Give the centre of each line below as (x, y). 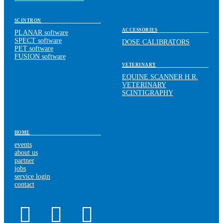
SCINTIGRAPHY (148, 93)
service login (32, 177)
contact (24, 185)
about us (26, 153)
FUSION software (40, 56)
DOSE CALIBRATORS (156, 42)
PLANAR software (41, 32)
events (23, 145)
